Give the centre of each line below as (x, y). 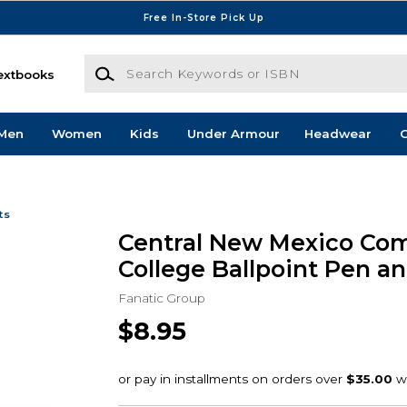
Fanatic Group (161, 298)
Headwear (338, 134)
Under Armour (233, 134)
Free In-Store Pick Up (203, 17)
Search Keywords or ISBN (164, 63)
